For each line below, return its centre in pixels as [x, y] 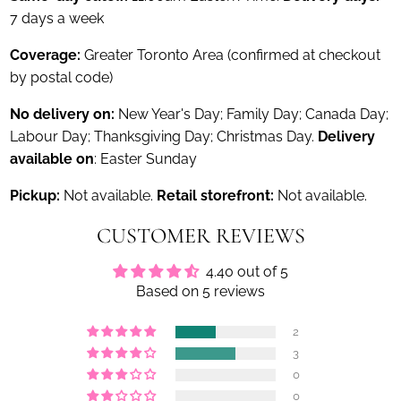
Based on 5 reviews [200, 291]
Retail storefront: [218, 195]
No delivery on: [63, 114]
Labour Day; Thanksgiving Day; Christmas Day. [164, 136]
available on [52, 158]
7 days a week [57, 18]
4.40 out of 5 [247, 271]
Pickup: [37, 195]
